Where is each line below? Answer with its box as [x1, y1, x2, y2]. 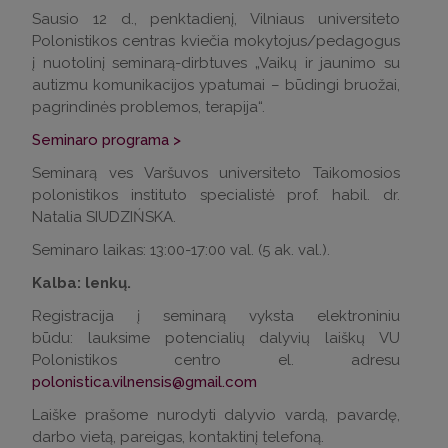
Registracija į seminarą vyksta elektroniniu [32, 306, 400, 325]
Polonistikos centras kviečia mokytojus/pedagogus [32, 31, 400, 50]
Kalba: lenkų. [32, 273, 135, 292]
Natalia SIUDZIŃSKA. [32, 207, 176, 226]
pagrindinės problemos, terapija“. [32, 97, 265, 116]
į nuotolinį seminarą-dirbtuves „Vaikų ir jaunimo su [32, 53, 400, 72]
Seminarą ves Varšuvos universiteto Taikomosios [32, 163, 400, 182]
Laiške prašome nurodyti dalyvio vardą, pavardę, [32, 405, 400, 424]
